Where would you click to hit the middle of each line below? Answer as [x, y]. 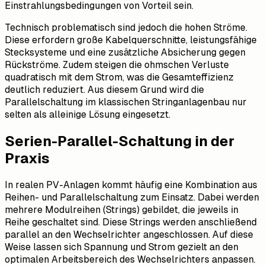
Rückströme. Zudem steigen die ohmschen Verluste [117, 64]
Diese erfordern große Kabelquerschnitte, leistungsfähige [131, 40]
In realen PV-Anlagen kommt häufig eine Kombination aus [131, 185]
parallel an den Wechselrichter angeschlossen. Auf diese [129, 234]
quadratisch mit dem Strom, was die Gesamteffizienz [119, 77]
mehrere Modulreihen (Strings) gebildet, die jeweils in [122, 209]
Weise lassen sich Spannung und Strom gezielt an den [122, 247]
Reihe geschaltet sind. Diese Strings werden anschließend [131, 222]
